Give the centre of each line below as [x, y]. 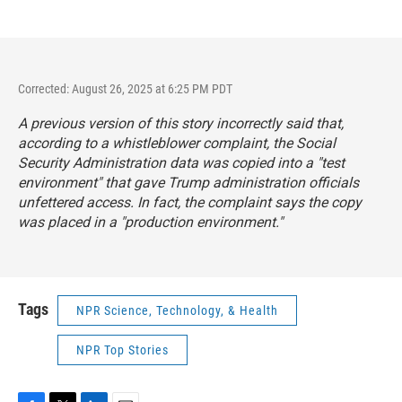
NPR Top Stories [122, 350]
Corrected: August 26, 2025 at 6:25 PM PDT [125, 89]
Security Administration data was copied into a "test [181, 163]
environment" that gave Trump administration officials [188, 183]
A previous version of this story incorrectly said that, [181, 123]
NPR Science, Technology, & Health [177, 310]
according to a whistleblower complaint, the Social [177, 143]
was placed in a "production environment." [150, 222]
